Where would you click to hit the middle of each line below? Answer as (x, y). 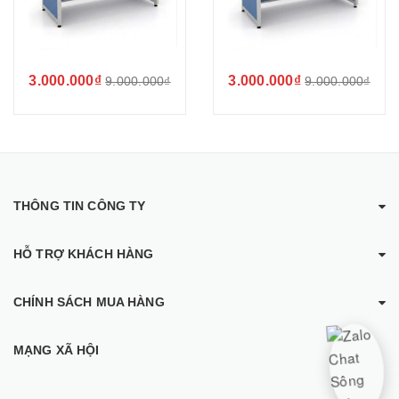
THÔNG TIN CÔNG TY (80, 205)
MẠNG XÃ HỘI (57, 350)
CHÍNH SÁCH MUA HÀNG (89, 301)
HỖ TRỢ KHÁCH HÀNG (84, 253)
